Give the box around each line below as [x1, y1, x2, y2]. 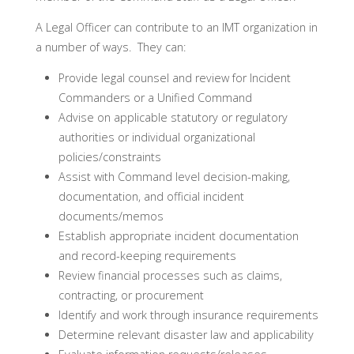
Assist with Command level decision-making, [58, 169, 290, 185]
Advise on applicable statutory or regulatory [58, 110, 288, 126]
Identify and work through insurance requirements [58, 307, 318, 323]
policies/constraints [58, 149, 161, 165]
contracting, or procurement [58, 288, 204, 303]
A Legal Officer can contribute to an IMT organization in [35, 19, 318, 35]
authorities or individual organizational [58, 130, 255, 145]
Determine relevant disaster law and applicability [58, 327, 314, 343]
